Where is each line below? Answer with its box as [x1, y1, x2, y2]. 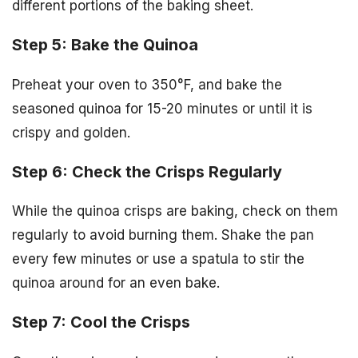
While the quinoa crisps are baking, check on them [12, 203, 338, 220]
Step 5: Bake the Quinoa [12, 34, 198, 54]
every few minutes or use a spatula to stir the [12, 251, 304, 268]
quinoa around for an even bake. [12, 275, 220, 292]
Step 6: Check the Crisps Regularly [12, 161, 282, 181]
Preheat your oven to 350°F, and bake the [12, 76, 282, 93]
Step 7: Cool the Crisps [12, 312, 190, 332]
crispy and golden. [12, 124, 130, 141]
